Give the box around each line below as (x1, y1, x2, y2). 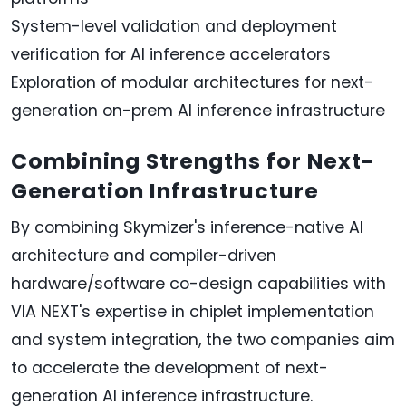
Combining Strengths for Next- (11, 146, 374, 177)
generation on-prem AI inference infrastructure (11, 100, 385, 122)
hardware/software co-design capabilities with (11, 273, 386, 295)
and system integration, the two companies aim (11, 329, 395, 352)
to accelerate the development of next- (11, 357, 328, 380)
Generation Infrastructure (11, 176, 319, 207)
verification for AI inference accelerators (11, 43, 331, 66)
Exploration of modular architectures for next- (11, 72, 373, 94)
